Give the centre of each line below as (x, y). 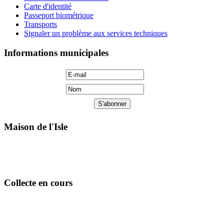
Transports (40, 24)
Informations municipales (56, 52)
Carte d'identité (48, 6)
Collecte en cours (38, 182)
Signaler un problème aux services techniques (96, 33)
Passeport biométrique (59, 15)
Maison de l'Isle (36, 127)
